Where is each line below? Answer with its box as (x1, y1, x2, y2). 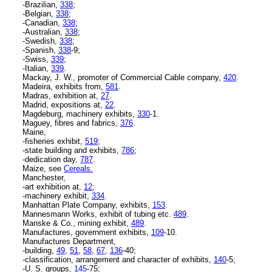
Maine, (22, 127, 46, 137)
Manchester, (22, 172, 66, 182)
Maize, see (22, 163, 64, 173)
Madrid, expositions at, (22, 100, 105, 109)
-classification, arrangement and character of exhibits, (22, 254, 214, 264)
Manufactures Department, (22, 236, 116, 246)
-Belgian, (22, 8, 56, 18)
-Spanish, (22, 45, 58, 55)
